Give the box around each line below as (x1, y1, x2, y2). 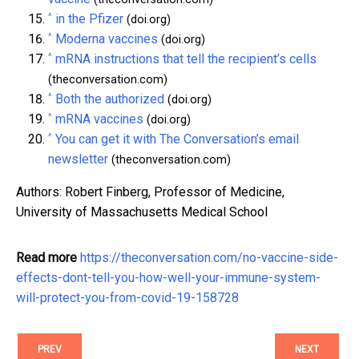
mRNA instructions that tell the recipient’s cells (55, 51, 317, 67)
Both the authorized (55, 91, 164, 107)
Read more (16, 250, 77, 266)
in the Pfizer (55, 11, 123, 27)
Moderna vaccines (55, 31, 158, 47)
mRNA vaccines (55, 111, 143, 127)
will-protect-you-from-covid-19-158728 (16, 290, 239, 306)
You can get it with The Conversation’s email (55, 131, 299, 147)
